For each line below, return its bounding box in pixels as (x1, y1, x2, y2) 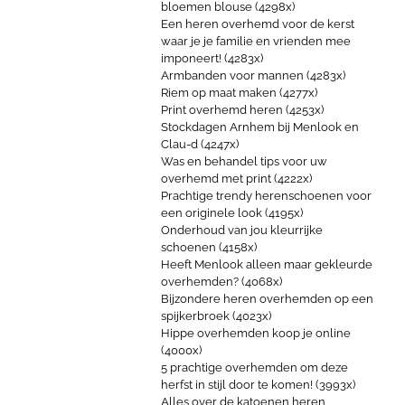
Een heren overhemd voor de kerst (161, 17, 354, 31)
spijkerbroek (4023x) (161, 309, 271, 323)
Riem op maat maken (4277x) (161, 86, 317, 99)
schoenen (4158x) (161, 240, 257, 254)
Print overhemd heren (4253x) (161, 103, 324, 117)
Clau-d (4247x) (161, 137, 239, 151)
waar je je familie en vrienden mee (161, 34, 351, 48)
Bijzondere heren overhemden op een (161, 292, 373, 306)
